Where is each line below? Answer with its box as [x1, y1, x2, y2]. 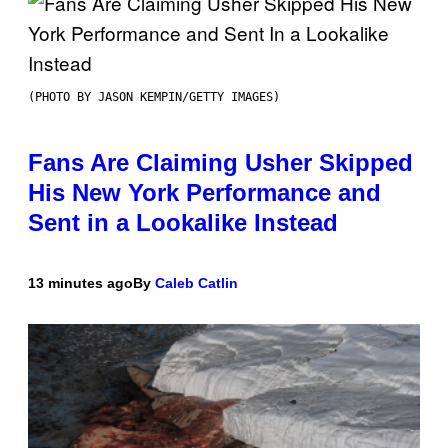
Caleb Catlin [155, 275, 238, 292]
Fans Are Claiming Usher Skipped [28, 149, 413, 177]
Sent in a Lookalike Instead [28, 209, 338, 237]
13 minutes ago [28, 275, 133, 292]
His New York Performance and [28, 179, 381, 207]
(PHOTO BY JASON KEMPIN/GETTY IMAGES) [28, 90, 280, 105]
